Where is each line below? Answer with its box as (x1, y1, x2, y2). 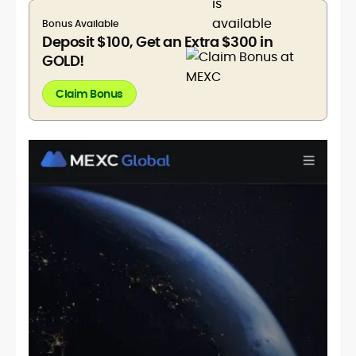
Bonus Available (42, 17, 118, 30)
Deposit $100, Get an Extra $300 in (42, 32, 273, 52)
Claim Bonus (56, 85, 123, 102)
